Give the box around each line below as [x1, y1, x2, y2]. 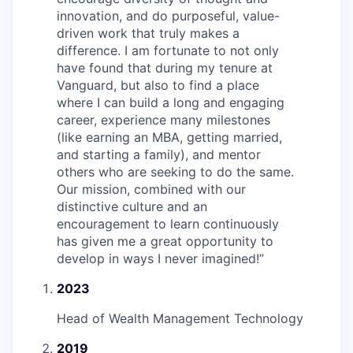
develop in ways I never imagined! [57, 250, 259, 266]
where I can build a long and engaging [57, 94, 284, 110]
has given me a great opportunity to [57, 232, 273, 249]
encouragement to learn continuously [57, 215, 279, 232]
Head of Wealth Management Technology [57, 310, 303, 326]
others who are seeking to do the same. [57, 163, 294, 180]
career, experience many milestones [57, 111, 270, 128]
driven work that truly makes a [57, 24, 240, 41]
